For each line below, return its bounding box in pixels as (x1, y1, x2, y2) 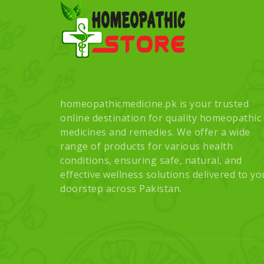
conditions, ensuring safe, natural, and (60, 153, 242, 167)
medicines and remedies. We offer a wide (60, 125, 250, 138)
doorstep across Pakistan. (60, 181, 182, 195)
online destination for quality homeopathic (60, 111, 261, 124)
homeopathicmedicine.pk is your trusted (60, 97, 249, 110)
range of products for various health (60, 139, 233, 153)
